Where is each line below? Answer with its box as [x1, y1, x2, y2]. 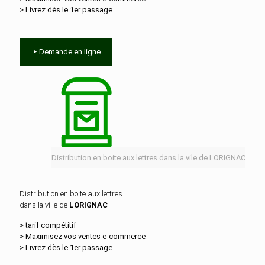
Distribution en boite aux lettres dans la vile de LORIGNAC [51, 153, 245, 162]
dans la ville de [20, 201, 69, 209]
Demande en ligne [39, 47, 101, 56]
